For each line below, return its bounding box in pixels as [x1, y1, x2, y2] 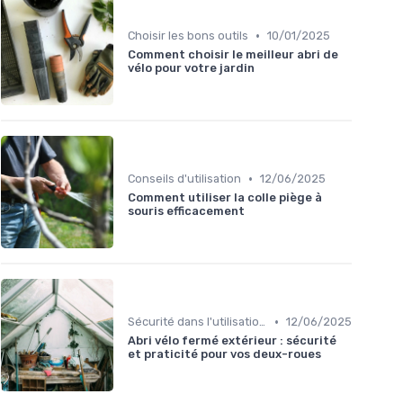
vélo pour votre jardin [128, 61, 255, 76]
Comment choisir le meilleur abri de [128, 48, 338, 62]
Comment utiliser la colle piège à [128, 191, 322, 205]
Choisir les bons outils [128, 29, 248, 43]
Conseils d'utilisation [128, 172, 241, 186]
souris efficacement [128, 204, 245, 219]
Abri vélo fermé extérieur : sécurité [128, 334, 336, 348]
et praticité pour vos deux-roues [128, 347, 321, 362]
